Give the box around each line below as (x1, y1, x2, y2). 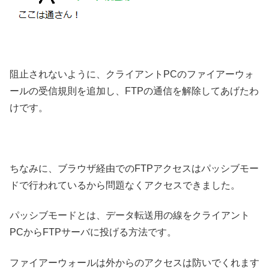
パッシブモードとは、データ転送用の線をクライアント (10, 210, 250, 221)
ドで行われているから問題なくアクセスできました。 (10, 180, 240, 190)
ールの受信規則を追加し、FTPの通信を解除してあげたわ (10, 86, 259, 97)
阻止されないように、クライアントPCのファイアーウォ (10, 69, 254, 80)
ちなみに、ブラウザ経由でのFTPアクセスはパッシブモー (10, 163, 259, 174)
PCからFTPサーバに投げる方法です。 (10, 227, 177, 238)
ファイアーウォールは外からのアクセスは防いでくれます (10, 257, 259, 268)
